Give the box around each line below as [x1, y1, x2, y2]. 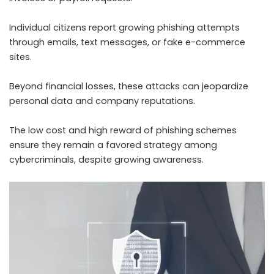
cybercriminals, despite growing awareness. [9, 154, 204, 166]
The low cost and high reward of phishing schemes [9, 124, 237, 137]
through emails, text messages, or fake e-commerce [9, 36, 245, 49]
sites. [9, 51, 32, 64]
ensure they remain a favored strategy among [9, 139, 217, 152]
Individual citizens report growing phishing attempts [9, 21, 240, 34]
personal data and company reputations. [9, 95, 195, 108]
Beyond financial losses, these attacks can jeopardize [9, 80, 248, 93]
